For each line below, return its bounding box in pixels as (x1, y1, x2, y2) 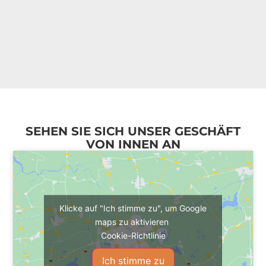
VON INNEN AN (85, 137, 180, 151)
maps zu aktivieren (95, 216, 171, 227)
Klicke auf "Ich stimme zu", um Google (59, 202, 207, 213)
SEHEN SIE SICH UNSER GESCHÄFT (26, 123, 240, 138)
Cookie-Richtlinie (100, 230, 166, 240)
